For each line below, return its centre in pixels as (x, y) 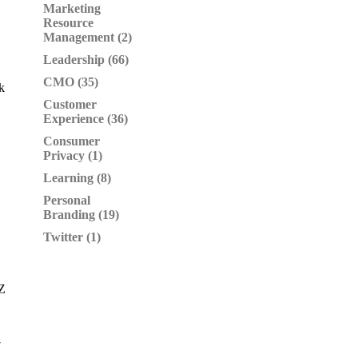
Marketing (72, 8)
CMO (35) (71, 82)
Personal (67, 200)
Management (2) (88, 37)
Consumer (72, 141)
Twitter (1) (72, 237)
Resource (68, 23)
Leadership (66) (86, 60)
